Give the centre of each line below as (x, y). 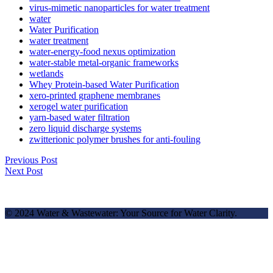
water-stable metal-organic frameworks (104, 62)
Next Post (24, 171)
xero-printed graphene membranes (95, 95)
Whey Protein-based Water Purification (104, 84)
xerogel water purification (79, 106)
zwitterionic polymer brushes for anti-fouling (115, 139)
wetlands (46, 73)
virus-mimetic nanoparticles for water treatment (119, 7)
